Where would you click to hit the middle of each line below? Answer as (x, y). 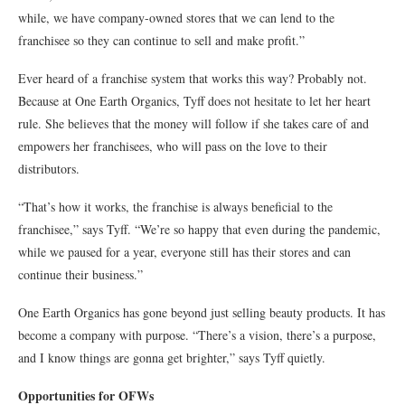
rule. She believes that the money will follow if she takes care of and (193, 124)
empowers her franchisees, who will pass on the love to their (173, 146)
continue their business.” (80, 275)
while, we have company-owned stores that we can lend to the (176, 18)
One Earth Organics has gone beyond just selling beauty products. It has (202, 313)
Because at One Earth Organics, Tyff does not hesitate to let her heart (194, 101)
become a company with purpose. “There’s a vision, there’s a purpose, (197, 335)
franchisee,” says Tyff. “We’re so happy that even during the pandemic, (199, 230)
